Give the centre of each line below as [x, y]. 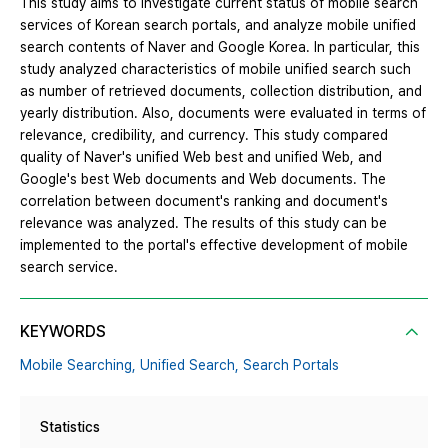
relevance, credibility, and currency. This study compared [204, 135]
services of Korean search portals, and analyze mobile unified [218, 25]
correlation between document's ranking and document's [204, 201]
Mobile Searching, [78, 365]
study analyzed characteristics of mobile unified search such [215, 69]
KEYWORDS [63, 332]
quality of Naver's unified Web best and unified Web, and [201, 157]
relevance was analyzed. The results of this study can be [203, 223]
